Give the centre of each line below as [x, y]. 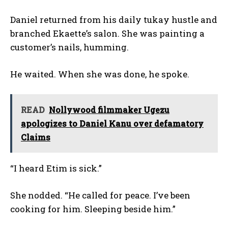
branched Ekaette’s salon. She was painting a [107, 33]
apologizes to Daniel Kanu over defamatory [112, 123]
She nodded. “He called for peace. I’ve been [100, 195]
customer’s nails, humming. [69, 47]
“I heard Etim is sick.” [56, 168]
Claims [36, 137]
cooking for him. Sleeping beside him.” [93, 209]
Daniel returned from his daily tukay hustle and [114, 19]
